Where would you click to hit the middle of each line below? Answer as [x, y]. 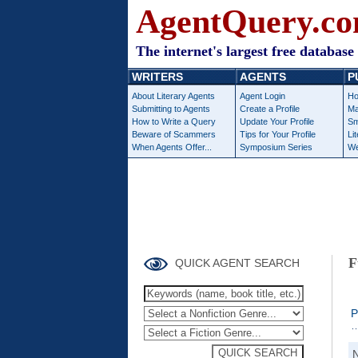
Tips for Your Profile [278, 134]
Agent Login [263, 96]
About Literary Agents [173, 96]
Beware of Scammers [174, 134]
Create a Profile [270, 109]
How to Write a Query [174, 121]
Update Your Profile [277, 121]
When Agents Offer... [172, 147]
